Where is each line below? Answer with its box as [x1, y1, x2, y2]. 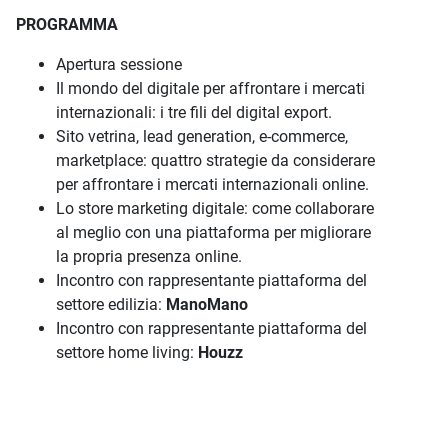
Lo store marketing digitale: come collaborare [56, 199, 374, 218]
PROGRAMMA [16, 15, 118, 34]
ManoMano [166, 295, 248, 314]
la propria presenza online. [56, 247, 242, 266]
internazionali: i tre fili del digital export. [56, 103, 332, 122]
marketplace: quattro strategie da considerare [56, 151, 375, 170]
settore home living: [56, 343, 198, 362]
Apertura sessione [56, 55, 182, 74]
